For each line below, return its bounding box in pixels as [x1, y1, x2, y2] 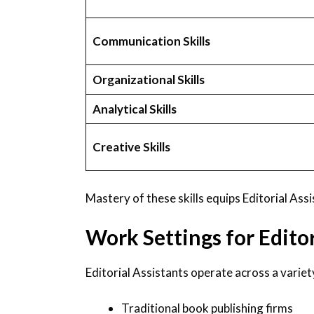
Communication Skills [92, 34, 210, 49]
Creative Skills [92, 139, 170, 155]
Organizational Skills [92, 72, 205, 88]
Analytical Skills [92, 102, 177, 117]
